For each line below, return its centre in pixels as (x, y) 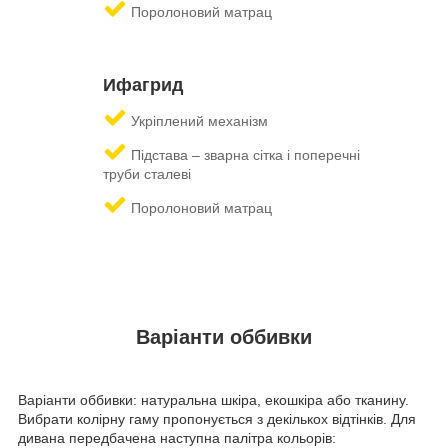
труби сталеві (147, 174)
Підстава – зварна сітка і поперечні (245, 155)
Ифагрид (143, 85)
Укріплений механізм (199, 121)
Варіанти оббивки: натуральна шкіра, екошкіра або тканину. (213, 399)
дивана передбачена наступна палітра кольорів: (177, 437)
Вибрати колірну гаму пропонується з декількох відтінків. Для (217, 418)
